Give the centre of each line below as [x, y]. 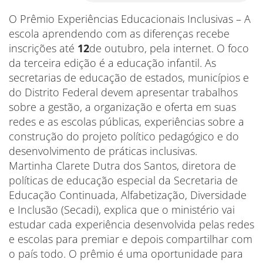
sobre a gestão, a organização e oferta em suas [122, 107]
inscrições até [43, 48]
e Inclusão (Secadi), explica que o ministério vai [122, 210]
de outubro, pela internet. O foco [169, 48]
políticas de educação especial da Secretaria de [123, 180]
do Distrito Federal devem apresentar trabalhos [123, 92]
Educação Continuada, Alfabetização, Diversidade [128, 195]
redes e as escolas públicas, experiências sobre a [127, 122]
